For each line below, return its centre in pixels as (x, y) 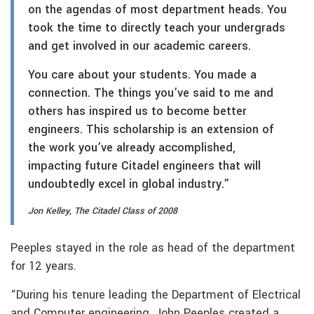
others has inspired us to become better (137, 112)
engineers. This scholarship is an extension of (151, 130)
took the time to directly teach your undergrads (157, 28)
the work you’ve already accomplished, (132, 148)
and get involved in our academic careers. (139, 47)
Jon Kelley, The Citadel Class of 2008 (103, 211)
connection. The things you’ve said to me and (151, 94)
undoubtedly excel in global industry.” (129, 185)
